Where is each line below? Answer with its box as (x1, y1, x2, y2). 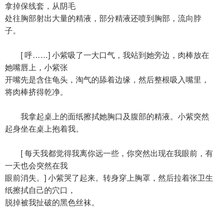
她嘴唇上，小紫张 (5, 63, 68, 72)
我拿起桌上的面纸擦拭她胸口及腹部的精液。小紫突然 (5, 112, 209, 121)
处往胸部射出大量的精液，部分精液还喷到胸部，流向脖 (5, 14, 201, 23)
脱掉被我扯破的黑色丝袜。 (5, 198, 99, 207)
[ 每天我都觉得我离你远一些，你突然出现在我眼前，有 (5, 149, 213, 158)
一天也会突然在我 (5, 162, 68, 170)
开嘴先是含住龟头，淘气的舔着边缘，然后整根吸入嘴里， (5, 76, 209, 84)
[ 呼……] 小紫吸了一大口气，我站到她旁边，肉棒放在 (5, 51, 209, 59)
